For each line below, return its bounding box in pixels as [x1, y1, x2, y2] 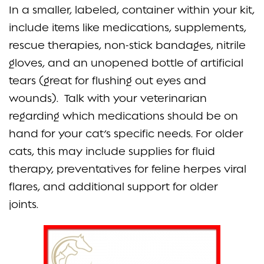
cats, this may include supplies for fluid [9, 144, 215, 157]
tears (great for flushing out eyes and [9, 74, 206, 87]
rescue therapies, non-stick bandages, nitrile [9, 38, 246, 51]
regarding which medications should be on [9, 109, 238, 122]
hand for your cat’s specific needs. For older [9, 127, 243, 140]
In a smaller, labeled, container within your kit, [9, 3, 255, 16]
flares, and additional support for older [9, 180, 218, 193]
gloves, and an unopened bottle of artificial [9, 56, 243, 69]
